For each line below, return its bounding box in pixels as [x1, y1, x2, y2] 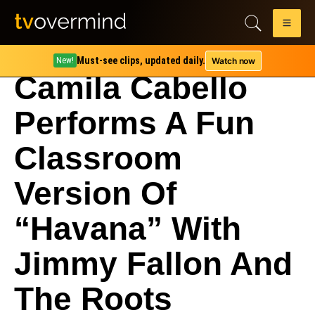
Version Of [14, 175, 176, 212]
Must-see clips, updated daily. [77, 55, 206, 66]
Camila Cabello [14, 70, 247, 106]
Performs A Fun [14, 105, 255, 141]
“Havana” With [14, 210, 241, 247]
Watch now [212, 55, 255, 66]
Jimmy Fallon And [14, 245, 292, 282]
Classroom [14, 140, 182, 176]
